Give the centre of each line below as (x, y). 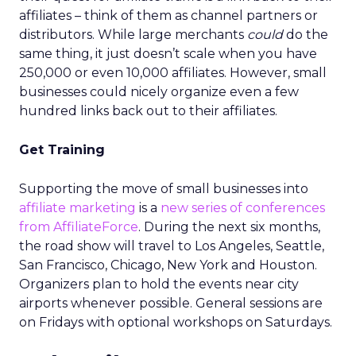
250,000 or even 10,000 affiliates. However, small (173, 73)
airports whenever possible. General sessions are (171, 303)
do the (306, 35)
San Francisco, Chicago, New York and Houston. (168, 265)
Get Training (62, 150)
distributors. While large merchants (133, 35)
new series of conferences (243, 208)
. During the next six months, (229, 227)
